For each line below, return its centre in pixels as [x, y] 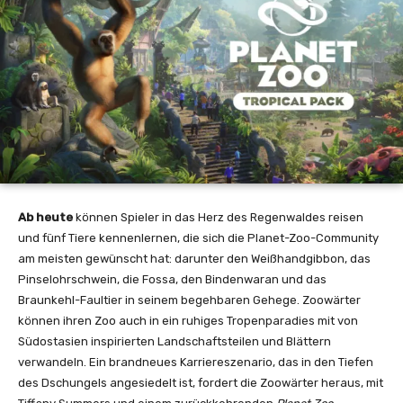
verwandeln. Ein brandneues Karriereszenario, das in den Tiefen [196, 363]
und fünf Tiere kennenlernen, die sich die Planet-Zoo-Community [198, 238]
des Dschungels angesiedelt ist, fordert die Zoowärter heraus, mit [201, 383]
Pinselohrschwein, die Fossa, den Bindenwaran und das [172, 280]
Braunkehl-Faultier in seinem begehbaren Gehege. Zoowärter [189, 300]
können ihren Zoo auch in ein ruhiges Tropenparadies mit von [188, 321]
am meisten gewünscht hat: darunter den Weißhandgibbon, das [194, 259]
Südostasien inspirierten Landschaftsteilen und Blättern [175, 342]
